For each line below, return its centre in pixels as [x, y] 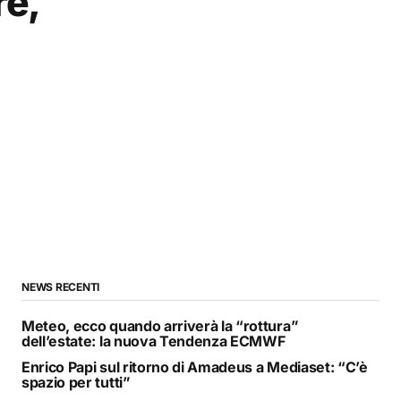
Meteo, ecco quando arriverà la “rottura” [160, 325]
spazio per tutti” [76, 382]
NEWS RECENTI [61, 286]
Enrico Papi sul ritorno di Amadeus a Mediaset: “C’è [195, 367]
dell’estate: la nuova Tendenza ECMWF [154, 341]
